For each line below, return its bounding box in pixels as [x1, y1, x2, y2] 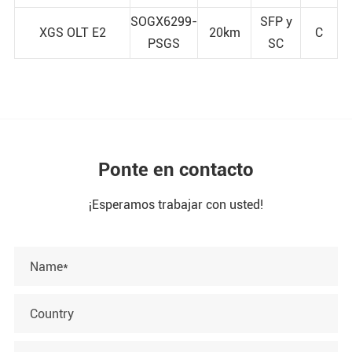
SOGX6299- [130, 14, 197, 29]
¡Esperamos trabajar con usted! [89, 197, 263, 212]
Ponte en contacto [98, 159, 254, 181]
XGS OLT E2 [38, 25, 106, 40]
